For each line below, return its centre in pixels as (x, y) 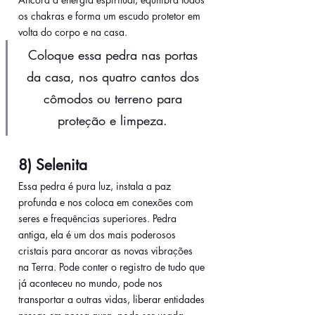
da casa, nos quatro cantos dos (115, 77)
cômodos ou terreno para (115, 99)
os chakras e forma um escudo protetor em (111, 16)
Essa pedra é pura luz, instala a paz (96, 186)
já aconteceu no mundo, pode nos (92, 283)
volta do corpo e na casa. (73, 32)
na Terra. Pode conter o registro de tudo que (113, 267)
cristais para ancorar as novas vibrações (107, 251)
